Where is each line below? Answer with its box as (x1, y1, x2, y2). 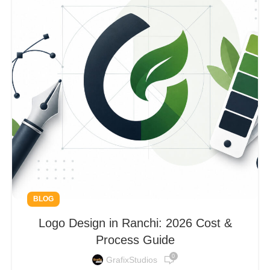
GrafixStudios (105, 255, 157, 265)
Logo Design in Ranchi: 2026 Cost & (38, 216, 232, 230)
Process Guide (95, 233, 175, 246)
